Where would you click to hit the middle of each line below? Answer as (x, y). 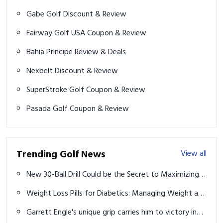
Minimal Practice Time (63, 187)
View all (194, 154)
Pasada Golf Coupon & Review (99, 109)
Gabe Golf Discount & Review (95, 15)
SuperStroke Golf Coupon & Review (116, 90)
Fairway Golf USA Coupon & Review (117, 34)
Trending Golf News (61, 155)
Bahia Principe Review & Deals (100, 53)
